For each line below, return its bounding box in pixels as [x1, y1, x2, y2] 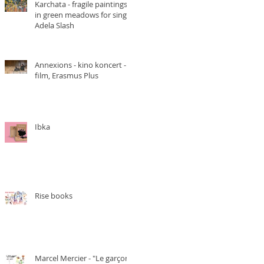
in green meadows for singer [35, 9, 134, 20]
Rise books [35, 190, 72, 201]
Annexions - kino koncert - [35, 60, 74, 70]
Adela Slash [35, 20, 74, 31]
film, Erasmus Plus [35, 70, 98, 81]
